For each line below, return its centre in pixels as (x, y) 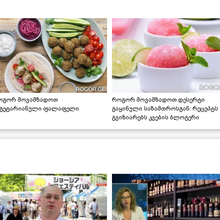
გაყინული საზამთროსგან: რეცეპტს (165, 108)
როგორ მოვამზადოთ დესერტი (159, 99)
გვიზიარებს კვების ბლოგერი (156, 117)
